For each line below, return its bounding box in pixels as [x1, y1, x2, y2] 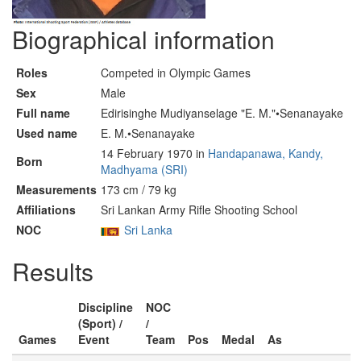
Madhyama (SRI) [101, 161, 188, 177]
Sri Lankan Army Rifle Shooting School [101, 201, 297, 218]
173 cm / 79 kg [101, 181, 176, 197]
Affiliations [16, 201, 76, 218]
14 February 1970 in [101, 145, 208, 161]
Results [12, 254, 93, 288]
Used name [16, 125, 77, 141]
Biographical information [12, 22, 275, 56]
